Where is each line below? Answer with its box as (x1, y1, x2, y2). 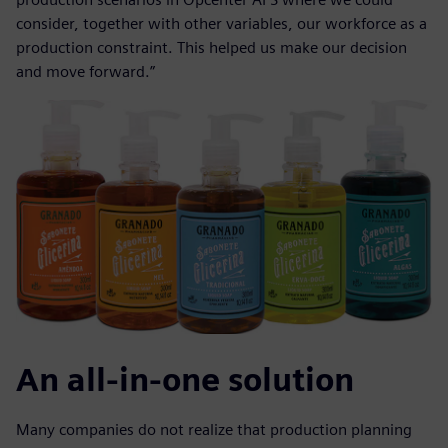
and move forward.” (16, 62, 155, 82)
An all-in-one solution (16, 360, 354, 400)
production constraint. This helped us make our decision (16, 38, 407, 58)
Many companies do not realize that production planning (16, 420, 412, 440)
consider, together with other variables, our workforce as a (16, 14, 427, 34)
